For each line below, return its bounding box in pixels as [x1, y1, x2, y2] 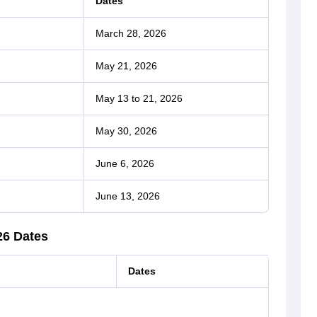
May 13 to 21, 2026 [95, 93, 183, 105]
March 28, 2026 [95, 28, 166, 40]
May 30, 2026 [95, 125, 157, 137]
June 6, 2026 [95, 158, 154, 170]
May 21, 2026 [95, 60, 157, 72]
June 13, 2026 [95, 190, 160, 202]
